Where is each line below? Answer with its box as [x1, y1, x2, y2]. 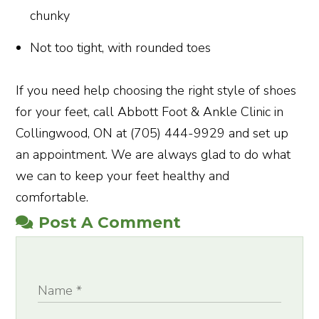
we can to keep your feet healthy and [16, 167, 230, 184]
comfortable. [16, 188, 89, 206]
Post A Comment [38, 212, 182, 231]
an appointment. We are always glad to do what [16, 145, 291, 163]
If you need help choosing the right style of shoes [16, 81, 297, 99]
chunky [30, 6, 70, 24]
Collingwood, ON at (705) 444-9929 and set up [16, 124, 289, 142]
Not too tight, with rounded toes [30, 38, 211, 56]
